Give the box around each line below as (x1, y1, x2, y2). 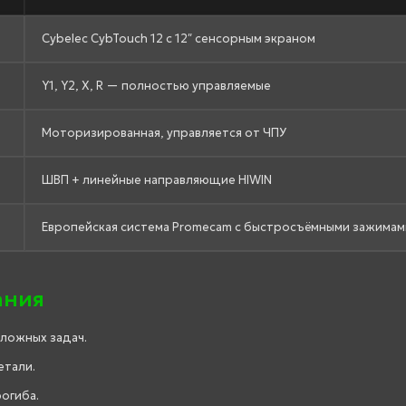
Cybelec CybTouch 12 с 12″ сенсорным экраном (42, 30, 315, 46)
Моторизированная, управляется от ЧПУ (42, 124, 286, 140)
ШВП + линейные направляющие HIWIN (42, 171, 272, 188)
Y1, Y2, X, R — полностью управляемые (42, 77, 271, 93)
